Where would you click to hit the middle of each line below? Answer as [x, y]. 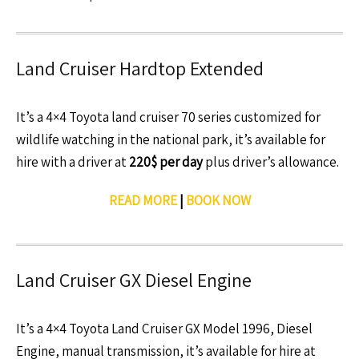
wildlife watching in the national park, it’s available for [171, 139]
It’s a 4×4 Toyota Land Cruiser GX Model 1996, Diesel [164, 329]
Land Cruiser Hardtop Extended [140, 68]
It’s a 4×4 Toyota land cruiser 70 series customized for [168, 117]
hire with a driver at [73, 162]
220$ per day [166, 162]
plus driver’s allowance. [271, 162]
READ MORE [143, 200]
